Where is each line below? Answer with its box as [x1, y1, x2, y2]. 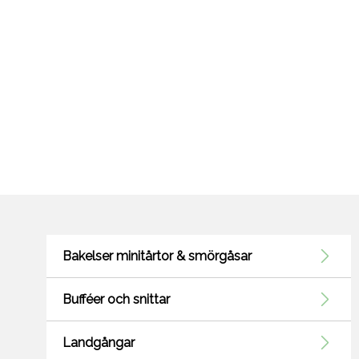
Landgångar [63, 335, 135, 351]
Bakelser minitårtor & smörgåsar [63, 248, 252, 264]
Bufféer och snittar [63, 292, 170, 308]
